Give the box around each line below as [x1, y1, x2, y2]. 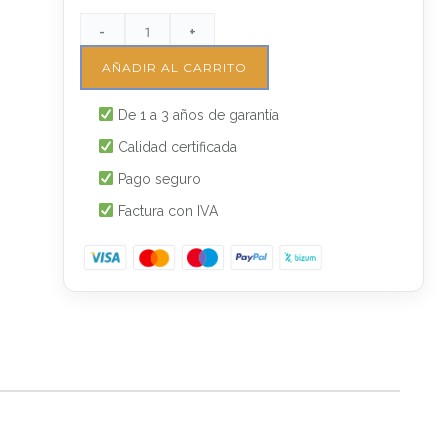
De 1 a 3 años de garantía [113, 107, 279, 123]
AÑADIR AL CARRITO [101, 60, 247, 75]
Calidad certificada [113, 139, 237, 155]
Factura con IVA [113, 203, 218, 219]
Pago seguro [113, 171, 201, 187]
